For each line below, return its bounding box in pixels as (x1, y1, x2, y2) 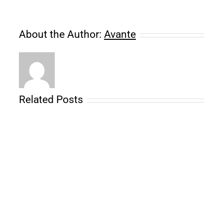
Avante (104, 28, 136, 41)
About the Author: (19, 28, 104, 41)
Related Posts (19, 94, 83, 106)
